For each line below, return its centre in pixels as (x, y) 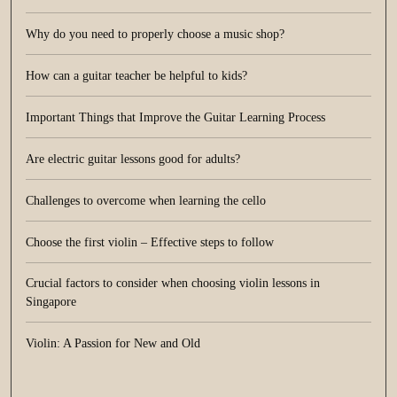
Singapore (51, 302)
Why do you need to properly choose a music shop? (155, 34)
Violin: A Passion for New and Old (113, 343)
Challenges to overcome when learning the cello (146, 201)
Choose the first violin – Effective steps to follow (150, 242)
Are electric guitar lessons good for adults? (133, 159)
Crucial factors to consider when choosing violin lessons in (173, 283)
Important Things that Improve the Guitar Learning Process (175, 117)
